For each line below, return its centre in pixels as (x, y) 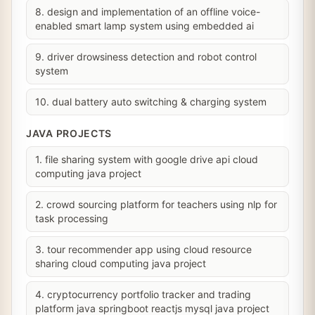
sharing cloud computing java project (121, 263)
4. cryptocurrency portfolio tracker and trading (143, 294)
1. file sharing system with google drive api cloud (147, 159)
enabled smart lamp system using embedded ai (144, 26)
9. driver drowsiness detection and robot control (146, 57)
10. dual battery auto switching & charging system (151, 102)
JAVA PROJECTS (69, 133)
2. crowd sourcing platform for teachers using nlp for (156, 204)
